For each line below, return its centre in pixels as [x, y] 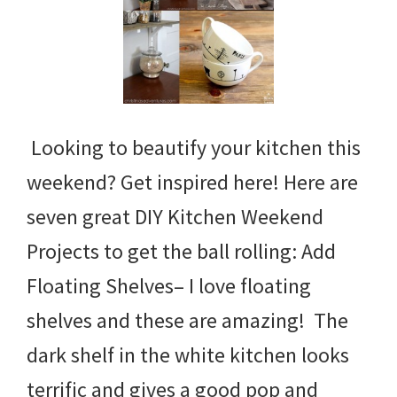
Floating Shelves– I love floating [169, 286]
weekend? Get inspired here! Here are [192, 183]
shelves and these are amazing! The [187, 321]
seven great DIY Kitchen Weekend [175, 217]
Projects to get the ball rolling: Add [181, 252]
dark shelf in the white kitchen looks [188, 355]
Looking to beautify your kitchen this [194, 148]
